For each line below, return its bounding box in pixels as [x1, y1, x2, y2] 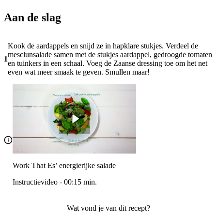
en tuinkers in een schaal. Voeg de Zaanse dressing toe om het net [8, 59, 207, 67]
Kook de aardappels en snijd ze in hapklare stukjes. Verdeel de [8, 41, 198, 50]
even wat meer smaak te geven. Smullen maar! [8, 67, 150, 76]
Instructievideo [13, 178, 58, 186]
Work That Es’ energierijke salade [13, 161, 116, 170]
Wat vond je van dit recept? [67, 204, 150, 213]
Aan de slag [4, 11, 61, 24]
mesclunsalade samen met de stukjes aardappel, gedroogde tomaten [8, 50, 212, 59]
